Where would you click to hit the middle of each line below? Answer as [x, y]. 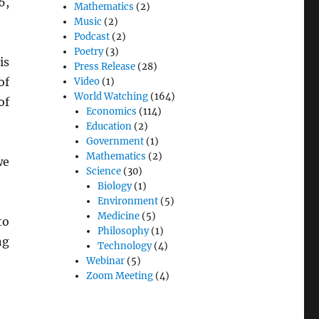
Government [115, 142]
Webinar [105, 261]
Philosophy [123, 231]
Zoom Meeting [119, 276]
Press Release [105, 67]
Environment [127, 202]
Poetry [89, 52]
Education [109, 127]
